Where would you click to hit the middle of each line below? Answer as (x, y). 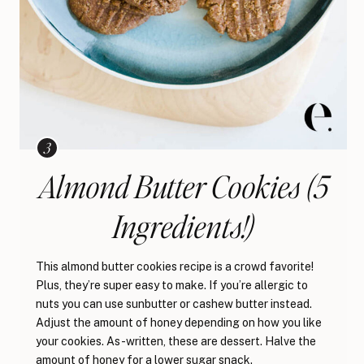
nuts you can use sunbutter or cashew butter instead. (174, 304)
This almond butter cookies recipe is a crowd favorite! (175, 267)
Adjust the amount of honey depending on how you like (179, 323)
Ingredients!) (183, 226)
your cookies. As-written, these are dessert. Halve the (176, 342)
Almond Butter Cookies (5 (184, 186)
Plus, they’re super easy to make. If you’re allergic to (172, 286)
